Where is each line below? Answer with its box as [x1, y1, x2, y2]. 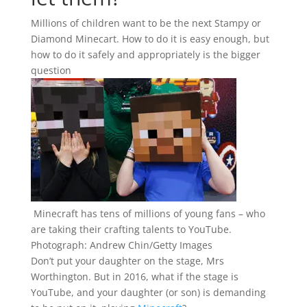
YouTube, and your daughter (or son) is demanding [30, 286, 266, 299]
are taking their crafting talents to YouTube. [30, 223, 232, 236]
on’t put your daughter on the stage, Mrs [37, 254, 224, 267]
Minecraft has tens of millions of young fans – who [33, 207, 265, 220]
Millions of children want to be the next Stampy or [30, 16, 261, 29]
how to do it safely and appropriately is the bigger [30, 48, 260, 61]
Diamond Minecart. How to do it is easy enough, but [30, 32, 269, 45]
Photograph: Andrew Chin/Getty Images [30, 238, 212, 251]
